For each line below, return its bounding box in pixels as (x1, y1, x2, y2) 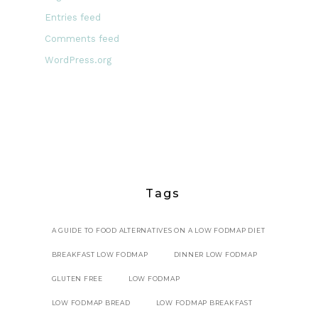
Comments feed (44, 33, 119, 45)
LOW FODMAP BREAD (51, 299, 131, 307)
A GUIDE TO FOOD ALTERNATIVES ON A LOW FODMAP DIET (51, 226, 265, 235)
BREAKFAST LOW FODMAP (51, 251, 148, 259)
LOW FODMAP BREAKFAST (155, 299, 253, 307)
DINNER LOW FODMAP (173, 251, 258, 259)
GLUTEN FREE (51, 275, 103, 283)
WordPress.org (44, 55, 111, 66)
